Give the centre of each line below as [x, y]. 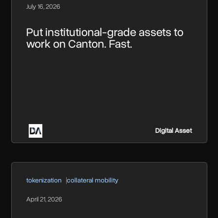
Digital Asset [174, 130]
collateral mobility [92, 181]
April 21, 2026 [44, 200]
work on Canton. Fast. [79, 44]
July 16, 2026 [43, 7]
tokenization [44, 181]
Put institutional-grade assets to [105, 32]
